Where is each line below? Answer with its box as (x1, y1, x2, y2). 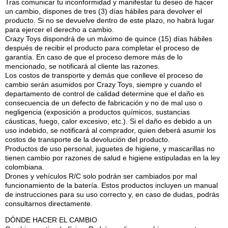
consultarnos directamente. (5, 199, 93, 208)
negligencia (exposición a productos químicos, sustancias (5, 107, 190, 116)
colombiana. (5, 162, 44, 171)
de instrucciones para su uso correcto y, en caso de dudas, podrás (5, 190, 219, 198)
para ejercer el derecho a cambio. (5, 25, 114, 34)
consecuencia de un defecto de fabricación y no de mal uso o (5, 98, 203, 107)
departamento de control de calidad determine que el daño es (5, 89, 204, 98)
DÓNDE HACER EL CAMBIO (5, 216, 97, 224)
